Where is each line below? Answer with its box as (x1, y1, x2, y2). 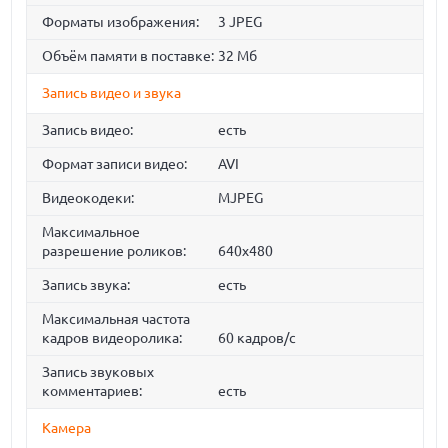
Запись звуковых (42, 364, 155, 381)
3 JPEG (217, 14, 262, 31)
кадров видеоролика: (42, 330, 183, 347)
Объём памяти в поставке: (42, 48, 215, 65)
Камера (42, 420, 92, 437)
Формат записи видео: (42, 156, 188, 173)
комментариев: (42, 383, 143, 400)
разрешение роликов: (42, 243, 187, 260)
